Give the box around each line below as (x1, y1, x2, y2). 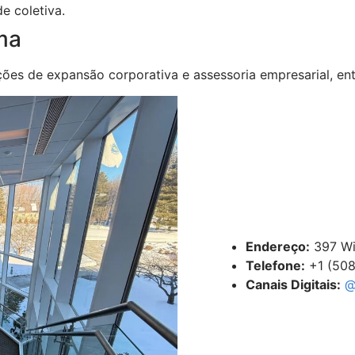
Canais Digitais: (245, 276, 341, 292)
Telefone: (245, 257, 305, 273)
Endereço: (245, 238, 310, 254)
